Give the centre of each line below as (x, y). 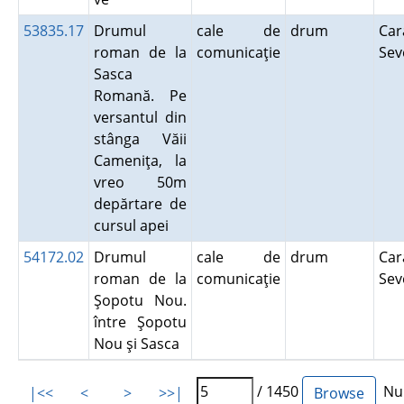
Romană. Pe (140, 96)
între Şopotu (140, 322)
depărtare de (140, 204)
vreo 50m (140, 182)
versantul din (140, 117)
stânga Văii (140, 139)
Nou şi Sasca (140, 344)
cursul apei (134, 225)
